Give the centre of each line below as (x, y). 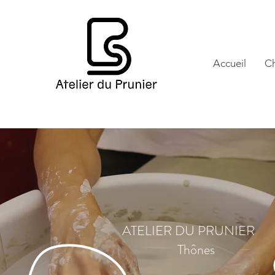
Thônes (196, 250)
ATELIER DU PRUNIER (188, 230)
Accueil (230, 63)
